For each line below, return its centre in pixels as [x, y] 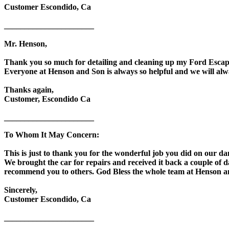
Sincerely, [21, 190]
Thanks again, [29, 89]
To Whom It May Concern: [52, 134]
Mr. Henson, [26, 43]
